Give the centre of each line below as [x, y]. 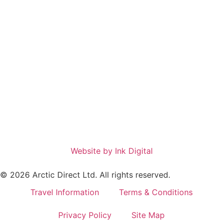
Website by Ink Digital [111, 151]
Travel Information [65, 192]
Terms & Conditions [156, 192]
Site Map [148, 215]
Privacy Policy [85, 215]
